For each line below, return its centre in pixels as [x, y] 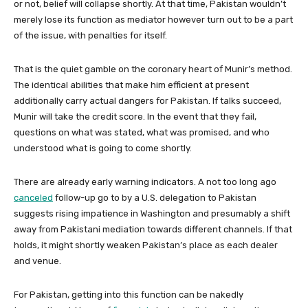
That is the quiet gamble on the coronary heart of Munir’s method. [153, 69]
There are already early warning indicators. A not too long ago [145, 181]
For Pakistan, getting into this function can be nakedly [129, 294]
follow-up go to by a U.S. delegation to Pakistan [155, 197]
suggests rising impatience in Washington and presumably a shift [152, 213]
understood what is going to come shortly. [103, 148]
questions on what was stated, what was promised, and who [142, 132]
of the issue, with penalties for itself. [90, 35]
